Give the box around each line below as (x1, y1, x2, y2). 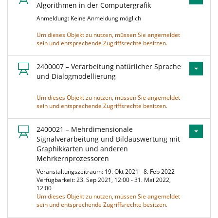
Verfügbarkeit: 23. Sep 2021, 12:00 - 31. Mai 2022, (36, 176, 171, 184)
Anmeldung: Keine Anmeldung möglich (36, 14, 144, 22)
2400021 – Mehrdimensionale (36, 125, 133, 134)
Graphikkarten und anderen (36, 144, 128, 153)
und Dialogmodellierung (36, 72, 116, 81)
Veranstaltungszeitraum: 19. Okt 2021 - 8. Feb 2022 (36, 167, 178, 176)
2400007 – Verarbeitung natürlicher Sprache (36, 62, 181, 71)
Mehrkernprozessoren (36, 154, 109, 163)
